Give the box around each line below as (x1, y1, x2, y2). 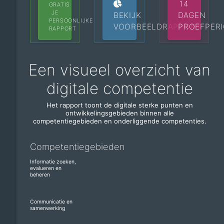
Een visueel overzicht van (28, 60, 210, 79)
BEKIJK (113, 10, 141, 20)
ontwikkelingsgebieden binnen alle (65, 109, 174, 117)
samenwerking (30, 204, 65, 211)
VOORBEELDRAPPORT (113, 21, 201, 31)
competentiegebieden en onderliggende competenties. (32, 117, 206, 125)
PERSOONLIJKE (48, 16, 93, 24)
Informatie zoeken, (30, 158, 76, 165)
